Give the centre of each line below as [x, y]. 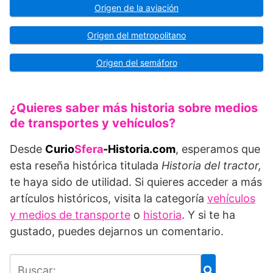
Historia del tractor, [211, 166]
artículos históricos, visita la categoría [108, 199]
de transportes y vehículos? [93, 123]
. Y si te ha [208, 215]
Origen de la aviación [136, 8]
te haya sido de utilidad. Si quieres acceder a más [136, 182]
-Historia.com [139, 149]
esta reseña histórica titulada [86, 166]
